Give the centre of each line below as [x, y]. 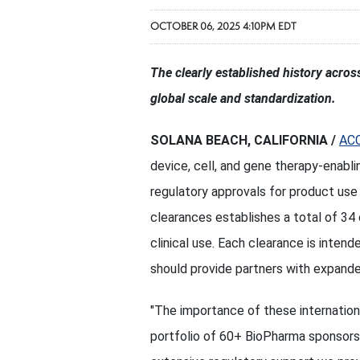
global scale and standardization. [243, 98]
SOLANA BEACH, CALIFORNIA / [245, 140]
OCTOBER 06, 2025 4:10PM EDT [223, 27]
